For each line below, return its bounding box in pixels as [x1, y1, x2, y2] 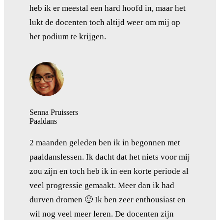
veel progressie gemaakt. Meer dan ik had [29, 180, 174, 190]
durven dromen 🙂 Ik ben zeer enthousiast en [29, 194, 186, 204]
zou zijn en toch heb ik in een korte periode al [29, 166, 189, 176]
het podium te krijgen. [29, 31, 106, 41]
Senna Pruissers [29, 108, 78, 116]
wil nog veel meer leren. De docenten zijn [29, 209, 174, 219]
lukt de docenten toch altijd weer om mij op [29, 17, 180, 27]
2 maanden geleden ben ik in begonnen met [29, 137, 180, 147]
